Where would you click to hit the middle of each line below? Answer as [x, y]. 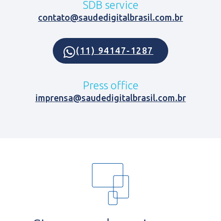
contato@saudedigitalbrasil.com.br [110, 17]
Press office [110, 85]
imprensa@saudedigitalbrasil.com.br [110, 97]
